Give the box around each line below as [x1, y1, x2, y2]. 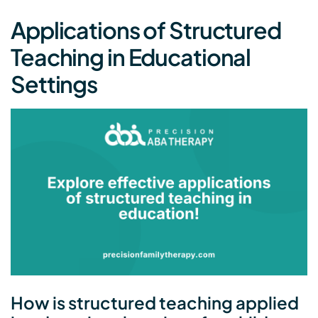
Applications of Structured [11, 16, 281, 45]
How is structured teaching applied [11, 292, 299, 314]
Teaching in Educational [11, 43, 251, 72]
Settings [11, 70, 98, 99]
